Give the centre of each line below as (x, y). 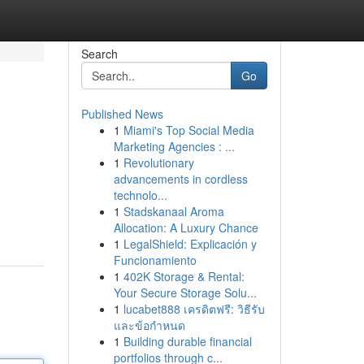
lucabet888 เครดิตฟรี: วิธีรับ (194, 309)
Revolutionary (158, 162)
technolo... (140, 195)
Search (99, 54)
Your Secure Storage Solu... (185, 292)
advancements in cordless (180, 179)
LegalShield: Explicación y (190, 244)
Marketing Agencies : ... (174, 146)
